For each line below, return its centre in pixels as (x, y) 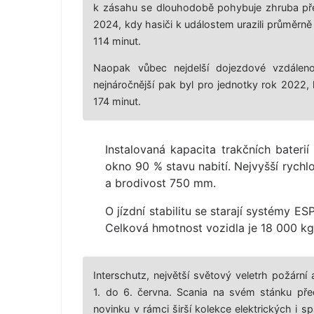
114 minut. (117, 41)
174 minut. (117, 101)
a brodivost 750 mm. (161, 183)
